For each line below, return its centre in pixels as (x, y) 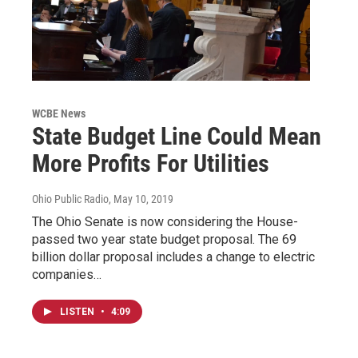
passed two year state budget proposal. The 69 (164, 239)
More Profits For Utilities (151, 163)
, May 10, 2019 (141, 199)
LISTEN (78, 311)
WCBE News (59, 113)
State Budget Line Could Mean (177, 136)
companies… (67, 274)
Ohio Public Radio (70, 199)
